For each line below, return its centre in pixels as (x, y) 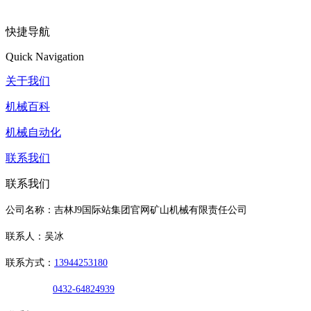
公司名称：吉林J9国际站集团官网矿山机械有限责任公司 (126, 210)
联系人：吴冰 (35, 236)
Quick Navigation (45, 57)
